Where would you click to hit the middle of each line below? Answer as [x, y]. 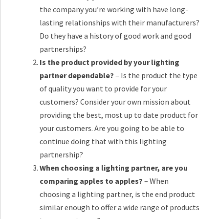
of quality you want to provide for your [103, 88]
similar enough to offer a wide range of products [120, 207]
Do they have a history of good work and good [115, 36]
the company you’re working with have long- [114, 9]
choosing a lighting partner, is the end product [117, 194]
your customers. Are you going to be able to [112, 128]
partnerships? [63, 49]
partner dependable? [77, 75]
